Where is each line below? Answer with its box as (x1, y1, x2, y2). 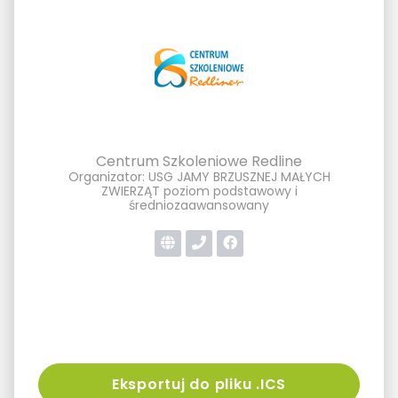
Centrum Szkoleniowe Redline (96, 150, 302, 171)
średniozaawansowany (129, 195, 269, 214)
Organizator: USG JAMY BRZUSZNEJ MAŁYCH (68, 167, 330, 186)
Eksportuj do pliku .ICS (111, 373, 287, 394)
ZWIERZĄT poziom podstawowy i (100, 181, 298, 200)
